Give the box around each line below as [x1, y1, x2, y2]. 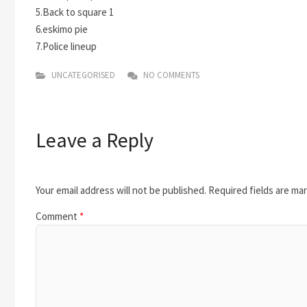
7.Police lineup [36, 40, 97, 53]
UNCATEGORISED [49, 69, 115, 81]
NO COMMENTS [141, 69, 199, 81]
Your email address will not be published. [36, 184, 206, 197]
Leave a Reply [36, 126, 153, 153]
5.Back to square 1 [36, 5, 114, 19]
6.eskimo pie [36, 23, 88, 36]
